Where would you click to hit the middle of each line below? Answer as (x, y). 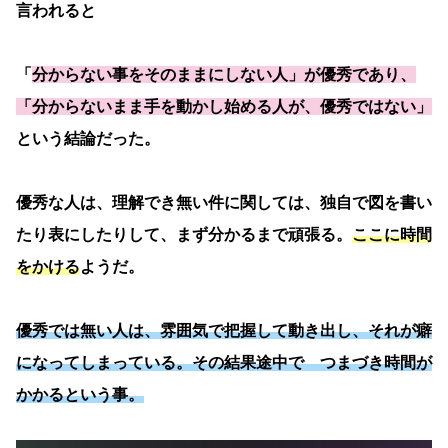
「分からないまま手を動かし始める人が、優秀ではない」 (224, 107)
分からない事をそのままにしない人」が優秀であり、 (224, 75)
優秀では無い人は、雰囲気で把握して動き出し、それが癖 (224, 331)
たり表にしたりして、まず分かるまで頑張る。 (184, 235)
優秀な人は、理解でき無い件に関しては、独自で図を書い (224, 203)
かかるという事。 (80, 395)
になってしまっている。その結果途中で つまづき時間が (224, 363)
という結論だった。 (88, 139)
